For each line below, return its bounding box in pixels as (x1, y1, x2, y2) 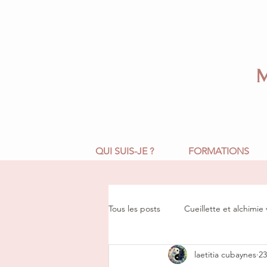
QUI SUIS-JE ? (95, 145, 154, 157)
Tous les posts (108, 203, 160, 214)
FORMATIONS (188, 145, 249, 157)
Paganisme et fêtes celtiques (132, 250, 240, 262)
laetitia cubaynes (194, 249, 256, 260)
